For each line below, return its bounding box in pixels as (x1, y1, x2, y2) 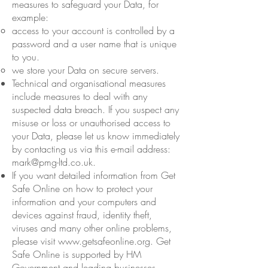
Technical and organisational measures (12, 76, 166, 90)
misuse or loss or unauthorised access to (12, 115, 170, 129)
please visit (12, 234, 58, 248)
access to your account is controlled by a (12, 23, 175, 37)
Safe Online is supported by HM (12, 247, 141, 261)
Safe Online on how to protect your (12, 181, 153, 195)
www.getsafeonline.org (58, 234, 150, 248)
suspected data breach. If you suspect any (12, 102, 179, 116)
